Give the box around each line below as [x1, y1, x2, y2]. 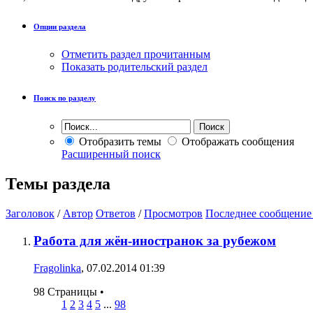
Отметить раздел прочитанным [61, 48, 210, 61]
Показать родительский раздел [61, 61, 208, 73]
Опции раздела [34, 22, 86, 31]
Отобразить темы [76, 136, 161, 148]
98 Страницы [34, 285, 100, 298]
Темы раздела [6, 175, 110, 194]
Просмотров [144, 208, 203, 220]
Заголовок [6, 208, 54, 220]
